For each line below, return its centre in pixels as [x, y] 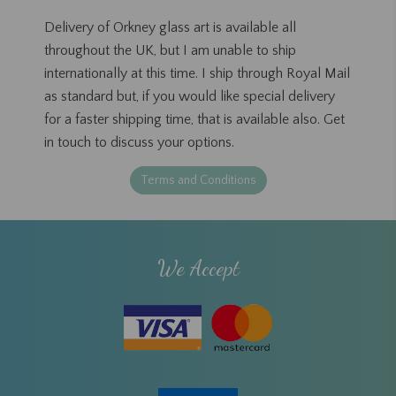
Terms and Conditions [198, 180]
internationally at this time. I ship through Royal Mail [197, 73]
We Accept [198, 268]
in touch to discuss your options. [139, 142]
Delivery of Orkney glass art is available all [170, 27]
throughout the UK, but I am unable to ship [170, 50]
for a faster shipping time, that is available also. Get [194, 119]
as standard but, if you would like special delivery [190, 96]
